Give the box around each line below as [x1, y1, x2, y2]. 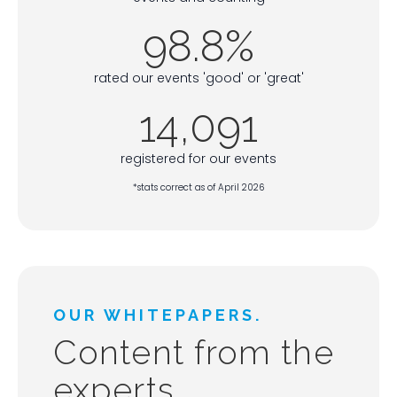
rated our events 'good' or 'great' [93, 68, 304, 87]
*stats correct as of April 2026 [133, 180, 264, 194]
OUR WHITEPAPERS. [53, 305, 262, 324]
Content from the [53, 331, 334, 372]
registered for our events [121, 149, 276, 167]
